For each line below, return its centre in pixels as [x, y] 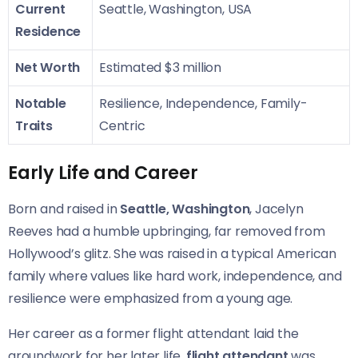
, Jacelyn [276, 209]
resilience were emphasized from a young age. [151, 298]
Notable [41, 103]
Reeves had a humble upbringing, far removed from [167, 231]
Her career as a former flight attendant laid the [153, 333]
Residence [48, 31]
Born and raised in [64, 209]
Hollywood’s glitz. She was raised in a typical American [172, 253]
